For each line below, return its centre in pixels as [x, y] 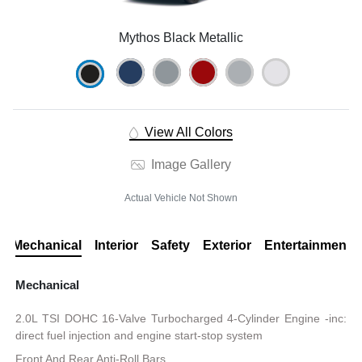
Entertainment [307, 245]
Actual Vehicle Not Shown [181, 198]
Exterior [227, 245]
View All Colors [187, 132]
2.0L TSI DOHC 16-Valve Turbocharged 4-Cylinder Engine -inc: [181, 318]
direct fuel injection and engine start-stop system [139, 335]
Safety [170, 245]
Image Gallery [189, 164]
